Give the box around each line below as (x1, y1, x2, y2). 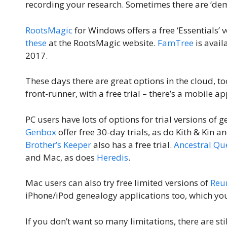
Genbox (25, 126, 56, 138)
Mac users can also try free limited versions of (25, 177, 210, 189)
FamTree (158, 36, 194, 49)
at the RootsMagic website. (47, 36, 158, 49)
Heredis (97, 151, 128, 163)
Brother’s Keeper (25, 138, 91, 150)
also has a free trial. (91, 138, 174, 150)
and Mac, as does (25, 151, 97, 163)
